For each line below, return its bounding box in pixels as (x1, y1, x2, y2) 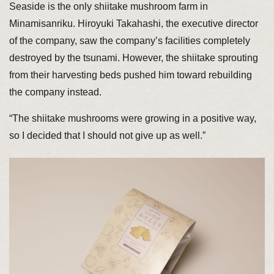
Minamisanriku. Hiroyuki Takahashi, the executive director (9, 18, 258, 29)
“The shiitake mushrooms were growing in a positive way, (9, 113, 256, 124)
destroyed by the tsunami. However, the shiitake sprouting (9, 53, 258, 64)
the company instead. (9, 87, 102, 98)
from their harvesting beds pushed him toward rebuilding (9, 70, 252, 81)
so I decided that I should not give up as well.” (9, 130, 206, 141)
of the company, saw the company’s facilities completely (9, 35, 250, 46)
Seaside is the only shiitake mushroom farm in (9, 1, 208, 12)
